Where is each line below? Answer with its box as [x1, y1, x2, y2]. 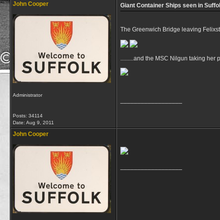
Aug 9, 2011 [26, 120, 54, 125]
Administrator [13, 92, 42, 98]
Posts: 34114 [13, 113, 43, 118]
